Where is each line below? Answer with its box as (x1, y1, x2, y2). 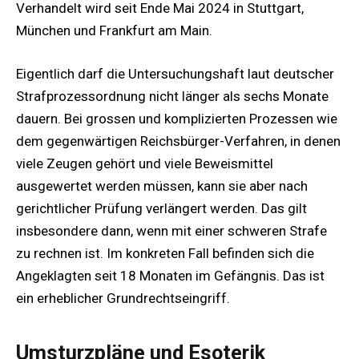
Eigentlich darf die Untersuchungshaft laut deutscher (16, 66, 334, 83)
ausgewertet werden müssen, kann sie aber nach (16, 178, 308, 195)
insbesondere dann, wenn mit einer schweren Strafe (16, 223, 327, 240)
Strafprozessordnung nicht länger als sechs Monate (16, 88, 329, 105)
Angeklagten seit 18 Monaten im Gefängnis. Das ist (16, 268, 325, 284)
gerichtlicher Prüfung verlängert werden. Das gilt (16, 200, 307, 217)
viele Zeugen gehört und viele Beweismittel (16, 155, 273, 172)
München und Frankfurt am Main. (16, 22, 212, 39)
